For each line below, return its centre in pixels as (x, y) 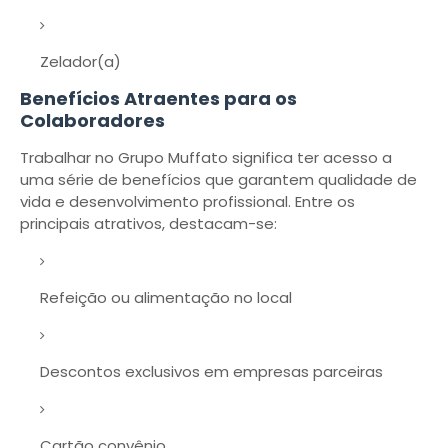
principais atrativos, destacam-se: (148, 223)
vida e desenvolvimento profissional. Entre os (187, 201)
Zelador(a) (80, 61)
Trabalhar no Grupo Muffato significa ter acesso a (206, 157)
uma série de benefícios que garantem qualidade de (218, 179)
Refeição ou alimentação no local (166, 297)
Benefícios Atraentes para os (158, 98)
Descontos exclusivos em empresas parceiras (211, 371)
